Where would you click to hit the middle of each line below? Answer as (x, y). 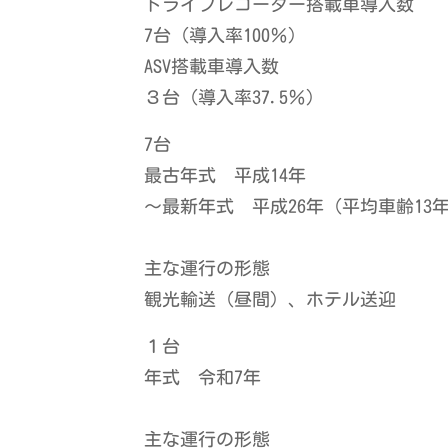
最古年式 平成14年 (225, 175)
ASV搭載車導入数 (221, 66)
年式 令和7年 (203, 377)
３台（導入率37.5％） (234, 97)
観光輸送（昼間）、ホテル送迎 (270, 299)
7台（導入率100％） (225, 35)
